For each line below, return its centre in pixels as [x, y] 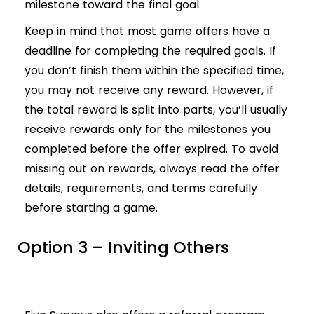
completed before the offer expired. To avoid [151, 149]
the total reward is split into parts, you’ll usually [156, 110]
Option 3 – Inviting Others [123, 247]
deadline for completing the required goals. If [150, 51]
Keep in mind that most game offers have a [147, 32]
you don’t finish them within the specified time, [154, 71]
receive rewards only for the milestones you [148, 130]
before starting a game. [91, 208]
